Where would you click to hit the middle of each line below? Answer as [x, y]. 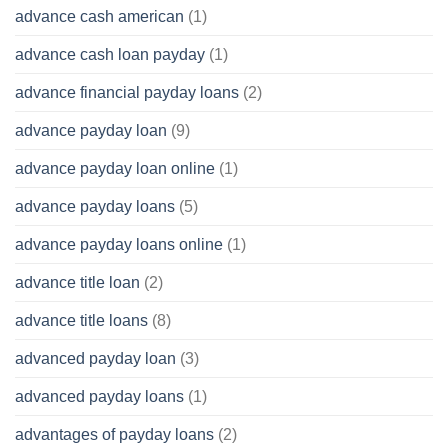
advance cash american [99, 16]
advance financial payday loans [127, 92]
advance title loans [81, 320]
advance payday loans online [119, 244]
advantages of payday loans [114, 434]
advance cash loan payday [110, 54]
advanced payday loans [99, 396]
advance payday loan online [115, 168]
